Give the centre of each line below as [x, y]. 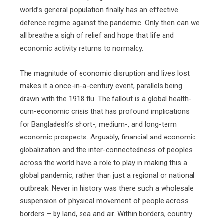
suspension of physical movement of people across [104, 201]
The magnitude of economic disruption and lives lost [105, 73]
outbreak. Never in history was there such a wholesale [107, 188]
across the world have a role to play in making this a [103, 163]
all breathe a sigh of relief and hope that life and [97, 35]
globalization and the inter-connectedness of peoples [106, 150]
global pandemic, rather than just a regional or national [107, 175]
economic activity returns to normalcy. [82, 48]
